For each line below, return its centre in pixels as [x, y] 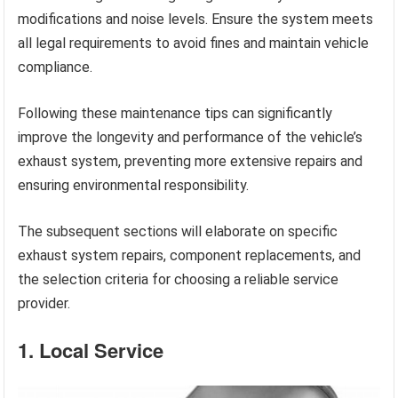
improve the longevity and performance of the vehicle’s [191, 138]
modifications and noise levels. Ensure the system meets [196, 20]
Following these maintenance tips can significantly [175, 114]
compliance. [56, 68]
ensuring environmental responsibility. [134, 186]
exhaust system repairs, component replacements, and [190, 256]
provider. [44, 304]
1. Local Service [91, 350]
